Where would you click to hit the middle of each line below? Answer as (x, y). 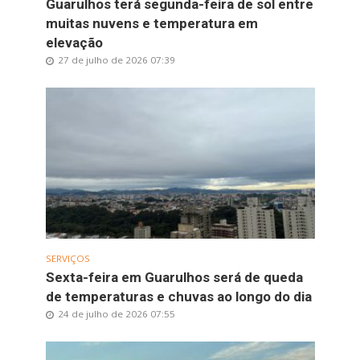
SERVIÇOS (67, 258)
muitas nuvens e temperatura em (151, 24)
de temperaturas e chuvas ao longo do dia (178, 296)
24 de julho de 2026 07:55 (116, 313)
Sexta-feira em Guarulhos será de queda (174, 277)
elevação (74, 43)
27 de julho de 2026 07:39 (116, 60)
